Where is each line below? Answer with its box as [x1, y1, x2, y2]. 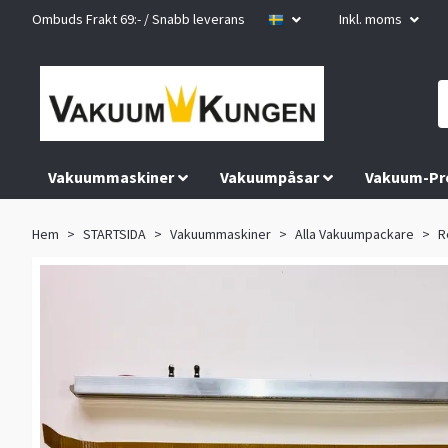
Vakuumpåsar [220, 167, 320, 188]
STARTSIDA [83, 225, 146, 244]
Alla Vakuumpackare [295, 225, 414, 244]
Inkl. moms [339, 10, 405, 28]
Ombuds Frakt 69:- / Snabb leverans [32, 10, 245, 28]
